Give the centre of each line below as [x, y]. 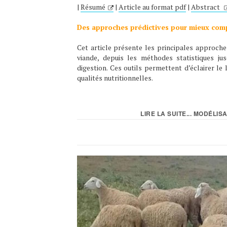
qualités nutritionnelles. [115, 78]
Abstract [206, 7]
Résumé [93, 7]
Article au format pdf [152, 7]
